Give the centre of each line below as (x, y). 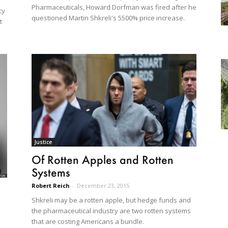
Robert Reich (51, 186)
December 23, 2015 (103, 186)
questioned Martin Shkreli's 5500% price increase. (108, 18)
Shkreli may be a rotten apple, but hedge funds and (111, 200)
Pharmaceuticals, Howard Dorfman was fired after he (114, 7)
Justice (43, 142)
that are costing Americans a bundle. (88, 222)
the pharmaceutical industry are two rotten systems (111, 211)
